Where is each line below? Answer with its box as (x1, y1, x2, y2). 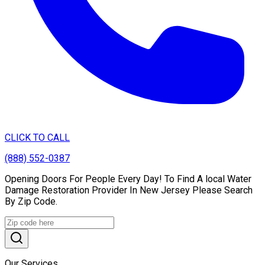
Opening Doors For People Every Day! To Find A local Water (5, 173, 251, 185)
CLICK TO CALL (5, 131, 70, 143)
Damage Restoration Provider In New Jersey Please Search (5, 184, 253, 196)
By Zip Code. (5, 195, 57, 207)
